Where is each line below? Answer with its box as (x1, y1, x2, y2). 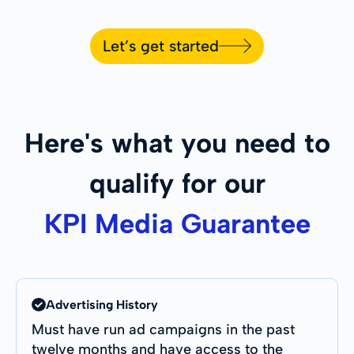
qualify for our (88, 166, 265, 200)
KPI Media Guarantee (43, 206, 311, 240)
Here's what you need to (24, 126, 330, 160)
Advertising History (45, 296, 158, 312)
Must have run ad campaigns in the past (32, 320, 296, 338)
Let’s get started (102, 36, 219, 55)
